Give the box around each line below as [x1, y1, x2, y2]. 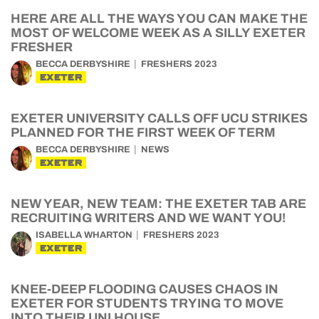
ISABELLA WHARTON [36, 230, 132, 240]
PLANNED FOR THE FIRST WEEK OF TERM [11, 125, 276, 140]
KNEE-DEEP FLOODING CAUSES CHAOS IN [11, 282, 278, 296]
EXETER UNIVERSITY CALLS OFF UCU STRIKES [11, 111, 308, 125]
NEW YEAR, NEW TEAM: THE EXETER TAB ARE [11, 197, 306, 211]
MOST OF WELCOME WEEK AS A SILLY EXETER [11, 26, 305, 40]
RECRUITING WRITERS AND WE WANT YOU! [11, 211, 286, 225]
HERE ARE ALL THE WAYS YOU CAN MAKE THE [11, 11, 308, 26]
